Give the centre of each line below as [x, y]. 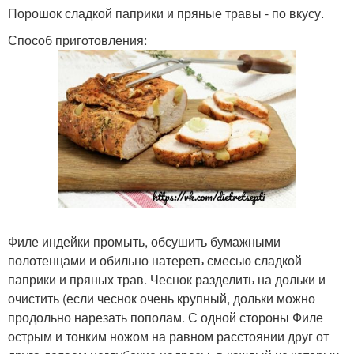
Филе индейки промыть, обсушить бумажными [144, 241]
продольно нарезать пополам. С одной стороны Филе [166, 317]
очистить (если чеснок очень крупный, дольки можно [162, 298]
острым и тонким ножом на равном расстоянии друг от [168, 336]
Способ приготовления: [77, 40]
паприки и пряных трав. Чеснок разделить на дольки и [167, 279]
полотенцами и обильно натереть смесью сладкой [155, 260]
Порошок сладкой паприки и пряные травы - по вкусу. [166, 13]
